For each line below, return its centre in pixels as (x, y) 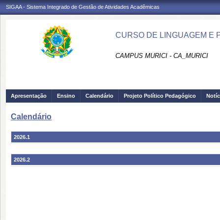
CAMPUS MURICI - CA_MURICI (162, 56)
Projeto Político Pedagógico (160, 96)
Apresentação (29, 96)
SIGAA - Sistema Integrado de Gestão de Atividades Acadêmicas (83, 7)
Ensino (66, 96)
